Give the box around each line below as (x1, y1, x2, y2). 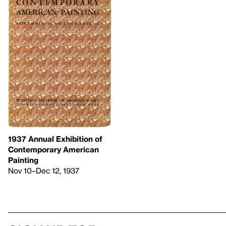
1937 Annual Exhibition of (8, 134, 102, 143)
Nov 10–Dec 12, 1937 (8, 165, 79, 175)
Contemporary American (8, 144, 99, 154)
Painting (8, 155, 38, 164)
